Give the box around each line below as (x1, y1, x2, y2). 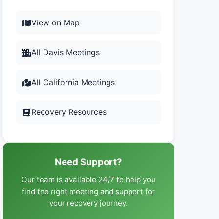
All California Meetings (31, 77, 115, 87)
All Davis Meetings (31, 47, 100, 57)
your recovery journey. (49, 198, 128, 208)
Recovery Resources (31, 107, 107, 117)
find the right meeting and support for (22, 187, 155, 196)
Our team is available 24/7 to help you (22, 175, 155, 184)
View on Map (31, 18, 80, 27)
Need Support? (55, 156, 122, 168)
